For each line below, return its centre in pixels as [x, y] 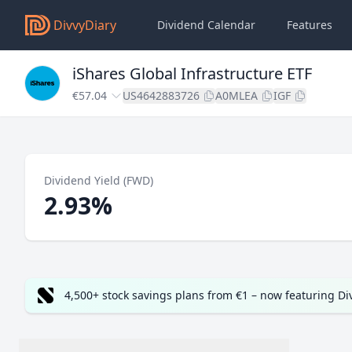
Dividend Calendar [206, 25]
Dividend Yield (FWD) [99, 180]
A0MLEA [236, 95]
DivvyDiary [85, 25]
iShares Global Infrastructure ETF [192, 73]
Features [310, 25]
